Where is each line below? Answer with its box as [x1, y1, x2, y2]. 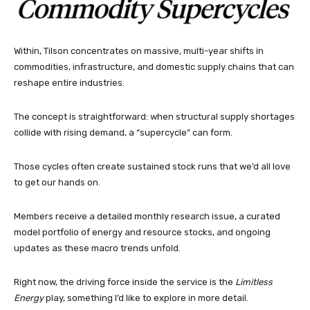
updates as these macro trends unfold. [14, 242, 183, 253]
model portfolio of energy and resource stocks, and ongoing [14, 226, 271, 237]
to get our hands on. [14, 176, 100, 188]
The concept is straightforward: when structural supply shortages [14, 111, 295, 122]
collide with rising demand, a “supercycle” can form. [14, 127, 235, 138]
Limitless [235, 276, 273, 287]
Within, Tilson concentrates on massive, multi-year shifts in [14, 45, 264, 56]
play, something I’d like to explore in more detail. [44, 292, 248, 303]
